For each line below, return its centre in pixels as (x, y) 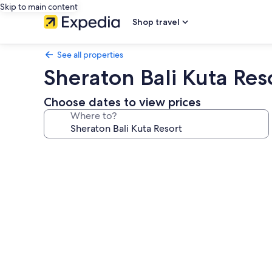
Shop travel (156, 22)
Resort (66, 257)
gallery (68, 169)
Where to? (93, 116)
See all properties (90, 55)
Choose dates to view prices (122, 102)
